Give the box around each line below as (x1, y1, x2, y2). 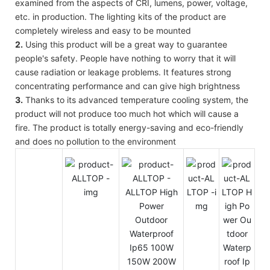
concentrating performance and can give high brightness (15, 80, 240, 91)
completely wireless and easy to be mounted (15, 25, 191, 36)
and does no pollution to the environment (15, 136, 176, 146)
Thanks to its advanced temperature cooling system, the (23, 94, 248, 105)
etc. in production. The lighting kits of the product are (15, 11, 226, 22)
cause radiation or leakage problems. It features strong (15, 66, 231, 77)
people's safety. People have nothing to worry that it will (15, 52, 236, 63)
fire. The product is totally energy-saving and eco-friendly (15, 122, 243, 133)
